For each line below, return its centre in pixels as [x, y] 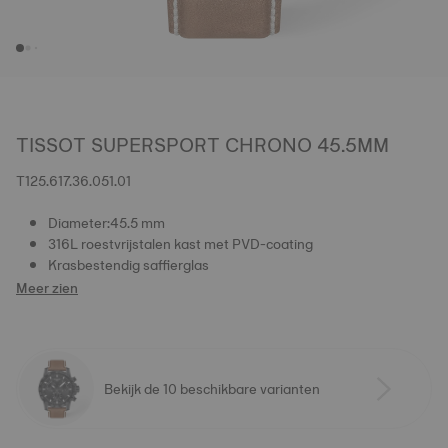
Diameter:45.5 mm [106, 223]
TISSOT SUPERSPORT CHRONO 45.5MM [202, 145]
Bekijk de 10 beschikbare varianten [212, 388]
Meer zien [47, 288]
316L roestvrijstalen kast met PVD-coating [180, 244]
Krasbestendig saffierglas [128, 265]
